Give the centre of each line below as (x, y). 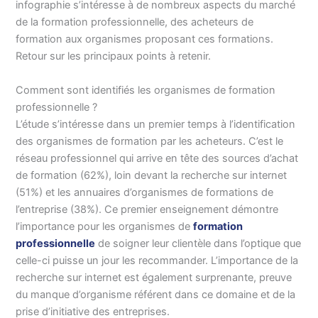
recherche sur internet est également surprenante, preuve (154, 277)
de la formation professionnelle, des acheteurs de (135, 22)
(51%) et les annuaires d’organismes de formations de (145, 192)
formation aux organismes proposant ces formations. (145, 39)
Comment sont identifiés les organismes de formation (146, 90)
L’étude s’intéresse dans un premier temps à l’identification (156, 124)
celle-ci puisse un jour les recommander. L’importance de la (157, 260)
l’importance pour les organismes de (105, 226)
